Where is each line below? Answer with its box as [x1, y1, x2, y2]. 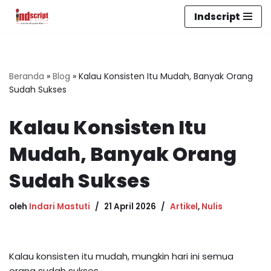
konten [9, 55, 41, 68]
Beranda [9, 70, 44, 82]
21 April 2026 [104, 200, 156, 212]
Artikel [170, 200, 198, 212]
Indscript [194, 10, 240, 23]
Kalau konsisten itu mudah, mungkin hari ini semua [9, 249, 233, 263]
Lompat [9, 26, 44, 39]
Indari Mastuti [29, 200, 90, 212]
